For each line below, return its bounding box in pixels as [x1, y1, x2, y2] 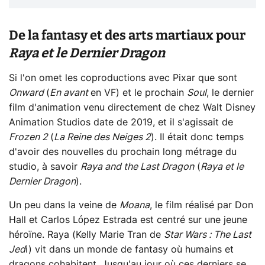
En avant [50, 88, 91, 98]
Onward [9, 88, 46, 98]
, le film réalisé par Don [150, 200, 253, 210]
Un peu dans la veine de [9, 200, 119, 210]
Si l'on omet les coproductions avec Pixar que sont [9, 73, 237, 83]
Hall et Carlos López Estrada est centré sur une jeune [9, 215, 247, 225]
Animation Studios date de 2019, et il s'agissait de [9, 117, 233, 127]
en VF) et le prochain [91, 88, 187, 98]
